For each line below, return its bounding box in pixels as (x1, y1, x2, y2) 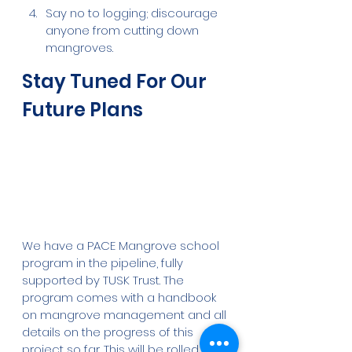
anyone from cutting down (46, 21, 202, 38)
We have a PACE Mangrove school (22, 236, 222, 254)
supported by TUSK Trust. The (22, 271, 187, 288)
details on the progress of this (22, 323, 196, 340)
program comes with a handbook (22, 288, 219, 306)
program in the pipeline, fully (22, 254, 186, 271)
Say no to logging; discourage (46, 4, 221, 21)
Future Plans (22, 96, 143, 123)
